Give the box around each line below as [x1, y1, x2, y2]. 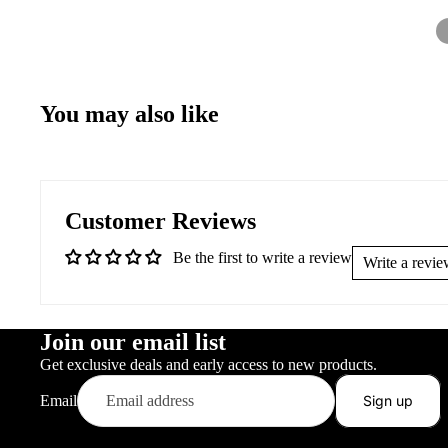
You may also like [40, 100, 219, 127]
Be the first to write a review [173, 248, 352, 266]
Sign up [363, 391, 413, 409]
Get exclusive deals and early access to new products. [40, 355, 377, 373]
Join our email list [40, 328, 226, 355]
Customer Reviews [65, 207, 256, 234]
